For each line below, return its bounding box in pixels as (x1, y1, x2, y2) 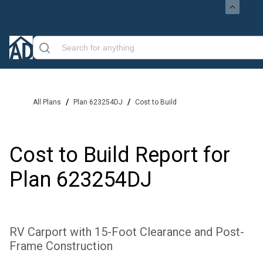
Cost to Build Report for (9, 143, 230, 167)
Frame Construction (9, 239, 113, 253)
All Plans (33, 98, 61, 106)
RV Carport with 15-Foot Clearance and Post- (9, 225, 244, 239)
